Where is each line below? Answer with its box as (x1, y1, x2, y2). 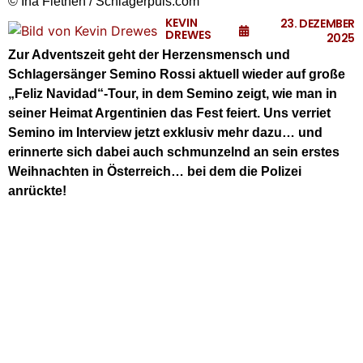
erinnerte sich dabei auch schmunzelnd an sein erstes (8, 145, 340, 159)
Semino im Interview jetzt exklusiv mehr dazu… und (8, 126, 322, 139)
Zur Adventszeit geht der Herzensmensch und (8, 48, 290, 62)
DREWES (165, 26, 211, 43)
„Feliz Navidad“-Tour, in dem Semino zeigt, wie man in (8, 87, 337, 100)
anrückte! (8, 184, 66, 198)
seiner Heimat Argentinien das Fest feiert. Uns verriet (8, 106, 331, 120)
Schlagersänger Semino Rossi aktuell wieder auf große (8, 67, 345, 81)
